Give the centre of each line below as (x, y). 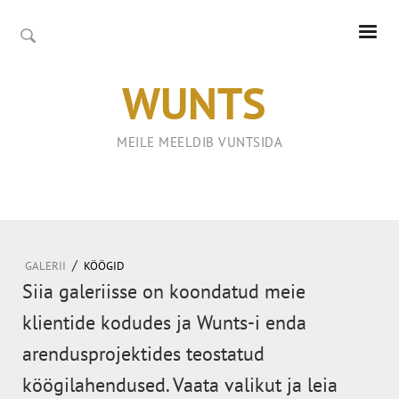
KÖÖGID (104, 266)
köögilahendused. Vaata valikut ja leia (180, 385)
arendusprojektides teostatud (143, 354)
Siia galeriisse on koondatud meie (164, 291)
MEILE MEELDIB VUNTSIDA (199, 142)
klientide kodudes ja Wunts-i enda (164, 322)
